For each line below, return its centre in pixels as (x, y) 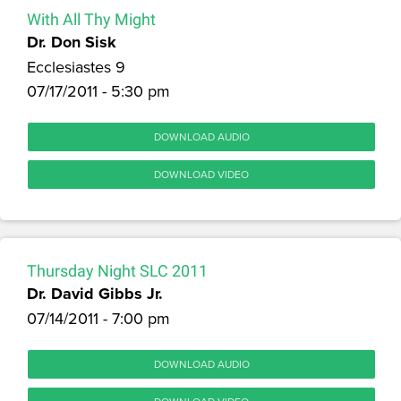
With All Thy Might (91, 19)
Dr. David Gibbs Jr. (95, 293)
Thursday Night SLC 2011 (117, 270)
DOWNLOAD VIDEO (201, 174)
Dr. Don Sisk (72, 42)
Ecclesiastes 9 (76, 66)
